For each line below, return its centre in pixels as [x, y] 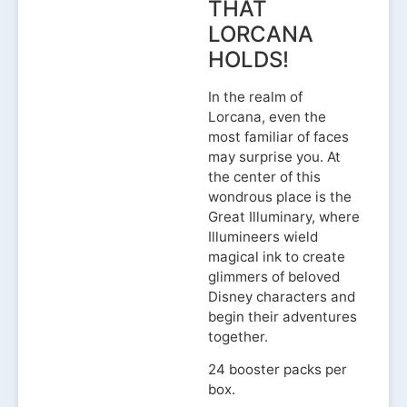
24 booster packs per [277, 370]
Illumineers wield [263, 237]
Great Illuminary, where [283, 217]
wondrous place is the [279, 197]
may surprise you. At [274, 157]
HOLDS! [248, 60]
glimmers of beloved [273, 277]
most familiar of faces [278, 137]
